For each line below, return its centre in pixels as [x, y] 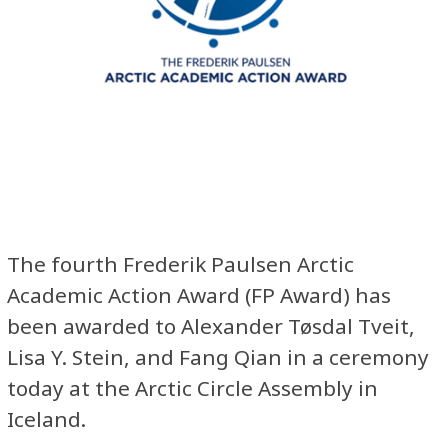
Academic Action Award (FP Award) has [199, 294]
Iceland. [46, 418]
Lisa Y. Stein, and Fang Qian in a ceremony [218, 356]
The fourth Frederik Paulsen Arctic [180, 263]
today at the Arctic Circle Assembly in [192, 387]
